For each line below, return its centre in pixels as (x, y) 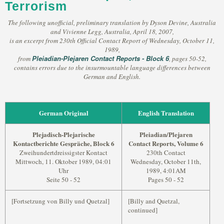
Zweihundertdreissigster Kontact (63, 152)
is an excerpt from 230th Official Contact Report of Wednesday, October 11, (112, 40)
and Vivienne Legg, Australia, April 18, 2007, (112, 31)
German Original (63, 113)
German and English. (112, 76)
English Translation (166, 113)
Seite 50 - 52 (63, 179)
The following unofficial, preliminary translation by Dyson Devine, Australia (112, 22)
